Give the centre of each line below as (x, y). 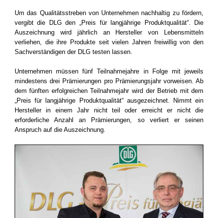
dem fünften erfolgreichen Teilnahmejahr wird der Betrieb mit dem (109, 91)
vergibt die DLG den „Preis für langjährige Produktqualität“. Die (109, 23)
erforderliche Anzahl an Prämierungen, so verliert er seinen (109, 120)
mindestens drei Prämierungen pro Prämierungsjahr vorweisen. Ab (109, 81)
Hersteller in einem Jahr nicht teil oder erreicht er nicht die (109, 110)
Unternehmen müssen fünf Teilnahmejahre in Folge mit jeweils (109, 72)
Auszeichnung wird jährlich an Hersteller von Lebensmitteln (109, 33)
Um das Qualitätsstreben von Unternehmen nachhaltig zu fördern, (109, 13)
